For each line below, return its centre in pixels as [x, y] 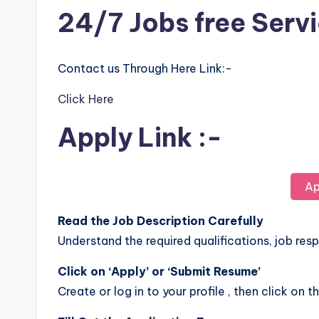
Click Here [86, 99]
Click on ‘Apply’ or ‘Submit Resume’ [159, 272]
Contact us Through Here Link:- [145, 69]
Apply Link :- [140, 138]
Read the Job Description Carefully [161, 221]
